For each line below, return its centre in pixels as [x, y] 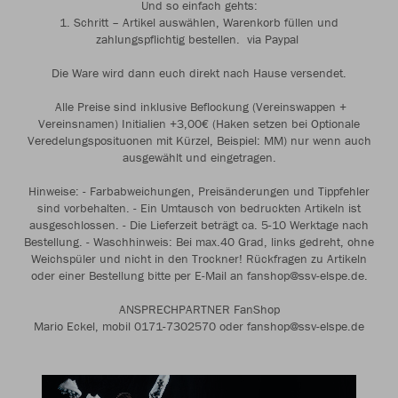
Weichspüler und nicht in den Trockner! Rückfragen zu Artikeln [199, 259]
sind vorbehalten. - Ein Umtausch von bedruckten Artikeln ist [199, 208]
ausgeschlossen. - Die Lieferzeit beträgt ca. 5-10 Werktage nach [199, 225]
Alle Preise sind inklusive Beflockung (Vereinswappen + [199, 107]
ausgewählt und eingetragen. [199, 157]
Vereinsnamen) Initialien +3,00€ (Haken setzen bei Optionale [199, 123]
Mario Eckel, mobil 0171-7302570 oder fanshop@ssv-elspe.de [199, 326]
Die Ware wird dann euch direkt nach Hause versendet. [199, 73]
